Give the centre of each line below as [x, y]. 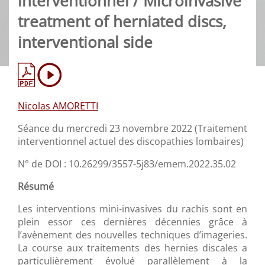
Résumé [36, 187]
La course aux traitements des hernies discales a [132, 248]
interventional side [85, 43]
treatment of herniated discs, [122, 22]
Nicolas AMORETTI [58, 106]
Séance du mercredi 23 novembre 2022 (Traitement [132, 129]
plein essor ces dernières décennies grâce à [132, 222]
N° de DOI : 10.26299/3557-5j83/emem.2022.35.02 [127, 164]
